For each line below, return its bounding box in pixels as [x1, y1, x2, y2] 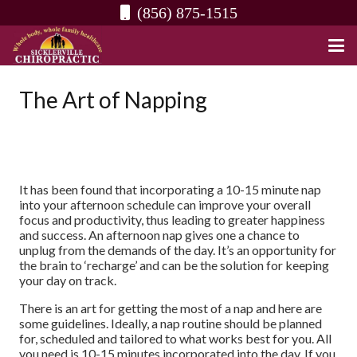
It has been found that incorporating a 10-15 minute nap [19, 182, 321, 197]
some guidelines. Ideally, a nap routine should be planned [19, 316, 322, 331]
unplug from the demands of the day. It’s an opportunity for [19, 242, 336, 257]
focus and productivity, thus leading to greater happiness [19, 212, 325, 227]
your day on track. [19, 273, 116, 288]
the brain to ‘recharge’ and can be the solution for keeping [19, 257, 329, 273]
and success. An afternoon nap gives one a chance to [19, 227, 300, 242]
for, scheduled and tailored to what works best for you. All [19, 331, 331, 346]
